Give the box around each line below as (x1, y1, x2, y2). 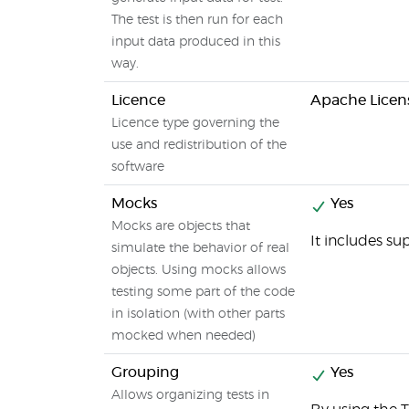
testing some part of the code (111, 286, 295, 299)
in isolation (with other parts (111, 308, 285, 320)
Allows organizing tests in (111, 389, 269, 402)
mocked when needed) (111, 330, 256, 342)
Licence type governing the (111, 117, 279, 130)
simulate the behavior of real (111, 242, 289, 255)
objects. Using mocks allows (111, 264, 286, 277)
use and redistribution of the (111, 139, 287, 152)
